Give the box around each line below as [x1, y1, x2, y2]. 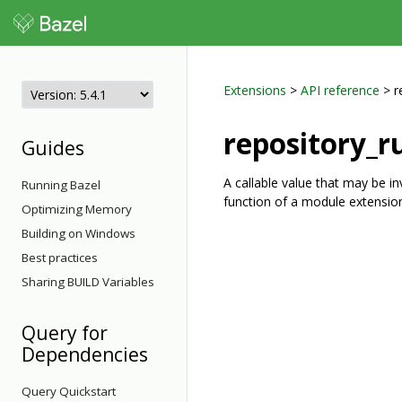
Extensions [223, 82, 286, 99]
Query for [22, 320, 108, 345]
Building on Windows [22, 225, 135, 241]
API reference [301, 82, 380, 99]
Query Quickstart [22, 383, 116, 399]
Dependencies [22, 342, 148, 367]
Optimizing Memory [22, 201, 132, 217]
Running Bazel [22, 177, 100, 193]
